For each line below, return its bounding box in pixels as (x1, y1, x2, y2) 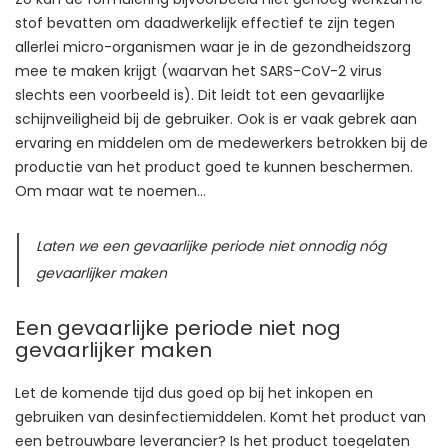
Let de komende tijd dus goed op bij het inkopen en (15, 382, 373, 403)
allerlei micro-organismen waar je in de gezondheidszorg (15, 36, 411, 57)
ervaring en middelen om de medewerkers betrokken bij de (15, 132, 428, 153)
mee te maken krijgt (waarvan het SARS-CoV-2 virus (15, 60, 382, 81)
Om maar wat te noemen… (15, 180, 206, 201)
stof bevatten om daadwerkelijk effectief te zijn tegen (15, 12, 395, 33)
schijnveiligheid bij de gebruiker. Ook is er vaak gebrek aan (15, 108, 417, 129)
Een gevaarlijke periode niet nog (15, 313, 341, 342)
